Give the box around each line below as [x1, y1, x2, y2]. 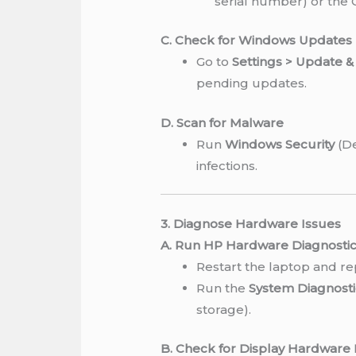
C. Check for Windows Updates [161, 33, 353, 48]
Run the [196, 280, 250, 296]
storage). [196, 301, 252, 317]
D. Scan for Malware [161, 114, 284, 130]
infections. [196, 157, 258, 173]
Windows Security [225, 136, 335, 152]
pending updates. [196, 75, 308, 91]
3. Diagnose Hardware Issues [161, 215, 342, 231]
